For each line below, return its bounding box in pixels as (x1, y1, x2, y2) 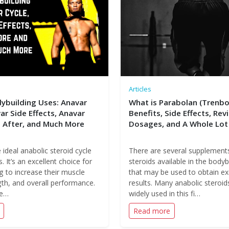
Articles (129, 84, 151, 94)
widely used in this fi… (129, 189, 200, 198)
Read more (133, 206, 170, 216)
